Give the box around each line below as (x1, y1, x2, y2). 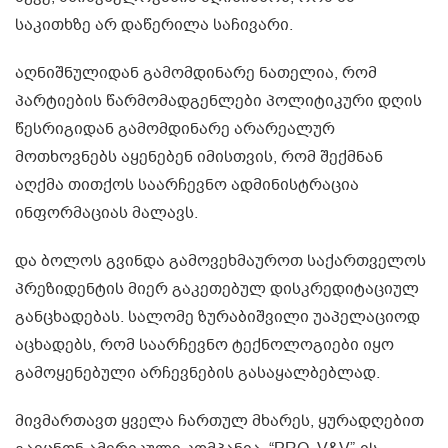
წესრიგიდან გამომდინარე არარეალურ (15, 117, 335, 140)
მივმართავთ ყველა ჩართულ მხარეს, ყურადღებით (15, 409, 424, 432)
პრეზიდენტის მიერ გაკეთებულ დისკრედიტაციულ (15, 277, 419, 300)
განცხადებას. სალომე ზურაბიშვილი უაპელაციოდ (15, 305, 420, 328)
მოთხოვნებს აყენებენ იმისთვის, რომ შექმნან (15, 145, 383, 168)
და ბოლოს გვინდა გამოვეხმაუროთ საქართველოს (15, 249, 426, 272)
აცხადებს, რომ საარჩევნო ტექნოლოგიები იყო (15, 333, 394, 356)
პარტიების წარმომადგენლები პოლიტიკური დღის (15, 89, 422, 112)
